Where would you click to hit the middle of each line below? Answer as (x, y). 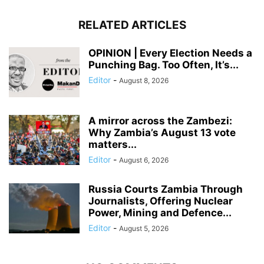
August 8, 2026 (144, 81)
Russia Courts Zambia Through (166, 189)
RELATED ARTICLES (132, 25)
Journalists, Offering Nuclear (161, 201)
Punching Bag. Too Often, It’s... (164, 65)
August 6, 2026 (144, 160)
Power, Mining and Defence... (160, 213)
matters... (113, 145)
